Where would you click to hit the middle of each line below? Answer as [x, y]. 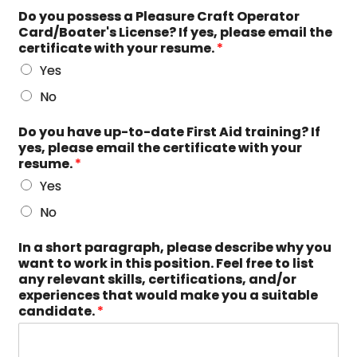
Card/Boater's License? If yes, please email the [176, 32]
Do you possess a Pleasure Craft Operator [159, 16]
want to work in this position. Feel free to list [167, 263]
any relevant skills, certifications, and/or [158, 279]
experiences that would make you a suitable [169, 295]
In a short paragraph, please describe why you [175, 247]
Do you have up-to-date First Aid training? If [170, 132]
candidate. [58, 311]
